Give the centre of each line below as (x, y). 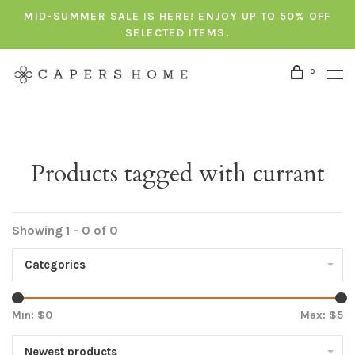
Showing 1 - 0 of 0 (65, 230)
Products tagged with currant (177, 174)
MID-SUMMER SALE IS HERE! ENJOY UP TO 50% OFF (177, 16)
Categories (55, 265)
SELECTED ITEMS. (177, 33)
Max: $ (319, 315)
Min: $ (29, 315)
